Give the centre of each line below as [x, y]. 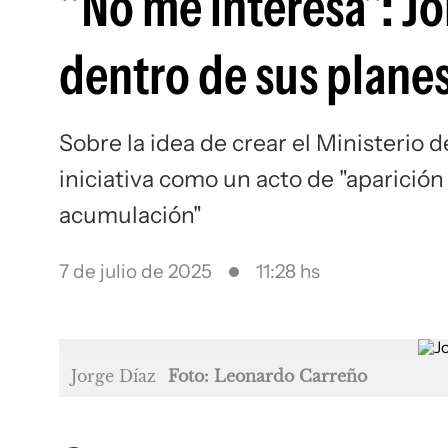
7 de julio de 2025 [135, 271]
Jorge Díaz [113, 376]
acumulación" [130, 215]
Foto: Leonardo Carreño [267, 376]
